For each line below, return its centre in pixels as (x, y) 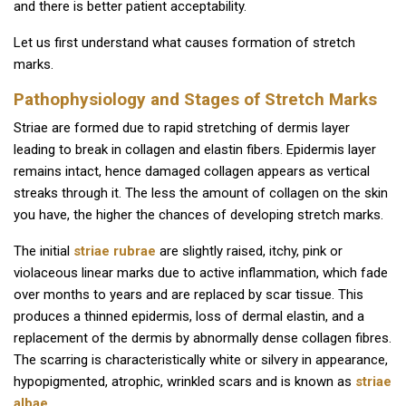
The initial (43, 251)
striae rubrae (115, 251)
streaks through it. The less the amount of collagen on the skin (201, 193)
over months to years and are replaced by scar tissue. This (188, 295)
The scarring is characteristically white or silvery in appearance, (201, 360)
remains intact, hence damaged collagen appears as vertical (192, 172)
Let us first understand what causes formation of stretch (184, 43)
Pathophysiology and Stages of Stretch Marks (198, 100)
